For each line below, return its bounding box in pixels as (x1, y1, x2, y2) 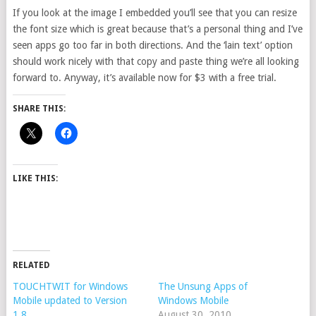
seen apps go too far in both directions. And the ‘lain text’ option (12, 39, 293, 51)
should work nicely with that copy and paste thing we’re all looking (12, 56, 299, 67)
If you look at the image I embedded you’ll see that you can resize (12, 7, 297, 18)
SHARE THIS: (12, 104, 66, 114)
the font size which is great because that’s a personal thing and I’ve (12, 23, 303, 35)
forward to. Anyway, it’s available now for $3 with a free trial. (12, 72, 276, 83)
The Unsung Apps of (157, 281, 248, 292)
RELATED (12, 260, 50, 270)
